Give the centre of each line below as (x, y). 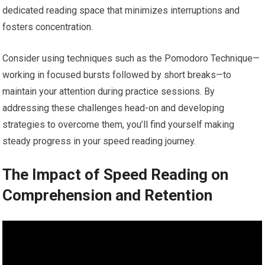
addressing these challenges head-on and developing (114, 108)
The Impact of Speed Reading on (116, 175)
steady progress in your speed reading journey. (99, 141)
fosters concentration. (48, 27)
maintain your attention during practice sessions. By (109, 92)
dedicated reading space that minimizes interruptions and (121, 11)
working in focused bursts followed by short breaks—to (117, 75)
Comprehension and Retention (108, 195)
